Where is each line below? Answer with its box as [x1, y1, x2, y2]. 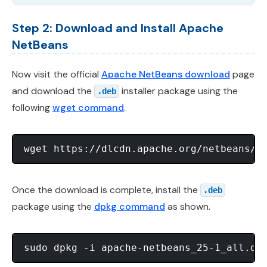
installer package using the [119, 85, 238, 98]
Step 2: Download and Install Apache [12, 20, 223, 36]
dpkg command [94, 200, 165, 213]
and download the [12, 85, 94, 98]
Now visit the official [12, 68, 101, 81]
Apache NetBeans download [101, 68, 230, 81]
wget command [52, 101, 124, 114]
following [12, 101, 52, 114]
